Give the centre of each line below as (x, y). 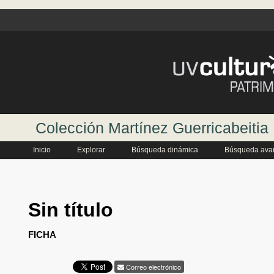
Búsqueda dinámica (165, 150)
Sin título (70, 210)
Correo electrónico (152, 266)
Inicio (42, 150)
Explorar (91, 150)
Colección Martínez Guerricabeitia (152, 128)
